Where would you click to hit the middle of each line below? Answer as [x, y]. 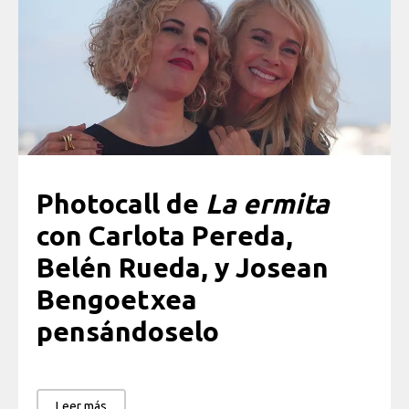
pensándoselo [128, 331]
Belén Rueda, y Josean [183, 267]
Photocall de [121, 203]
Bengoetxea [117, 299]
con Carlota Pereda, [165, 235]
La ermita [267, 203]
